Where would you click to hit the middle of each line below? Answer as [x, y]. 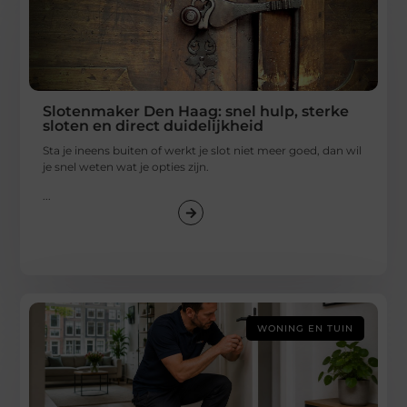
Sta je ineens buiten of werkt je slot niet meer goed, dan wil [203, 150]
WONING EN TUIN [305, 329]
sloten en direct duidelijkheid [154, 125]
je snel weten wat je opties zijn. [126, 166]
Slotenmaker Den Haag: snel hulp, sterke [196, 111]
